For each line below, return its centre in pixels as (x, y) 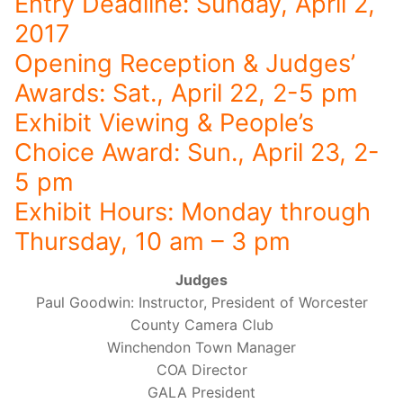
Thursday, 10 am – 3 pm (152, 241)
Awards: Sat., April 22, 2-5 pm (186, 93)
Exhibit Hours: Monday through (193, 211)
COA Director (201, 370)
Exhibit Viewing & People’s (164, 122)
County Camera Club (201, 325)
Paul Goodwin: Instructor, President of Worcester (201, 303)
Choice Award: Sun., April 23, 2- (197, 152)
